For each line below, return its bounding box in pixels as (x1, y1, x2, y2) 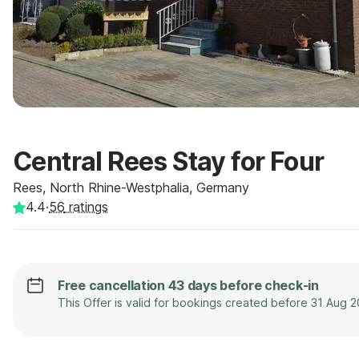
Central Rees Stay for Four (13, 146, 325, 177)
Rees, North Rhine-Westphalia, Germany (13, 179, 249, 196)
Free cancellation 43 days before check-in (58, 277, 319, 293)
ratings (65, 199, 108, 215)
